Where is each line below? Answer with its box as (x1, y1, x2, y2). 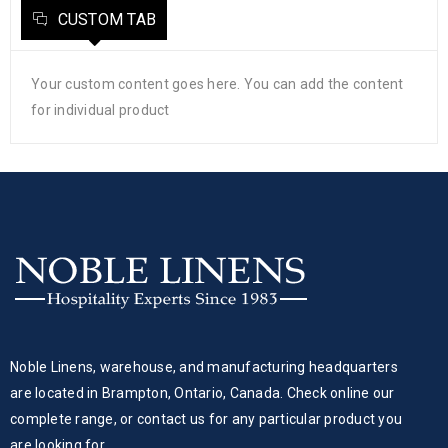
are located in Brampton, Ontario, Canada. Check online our (10, 384, 395, 401)
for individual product (31, 101, 170, 118)
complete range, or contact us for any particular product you (10, 410, 402, 427)
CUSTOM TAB (53, 9, 156, 29)
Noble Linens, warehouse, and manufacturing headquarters (10, 358, 398, 375)
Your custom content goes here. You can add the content (31, 75, 404, 92)
